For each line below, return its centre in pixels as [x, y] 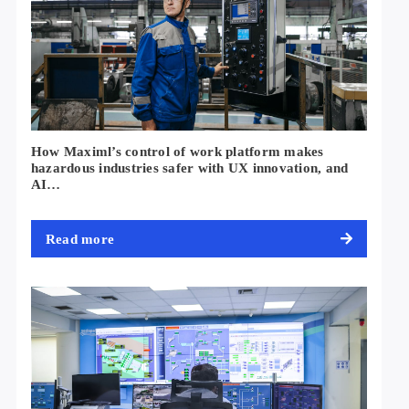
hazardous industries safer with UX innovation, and [189, 168]
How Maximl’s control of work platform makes [177, 152]
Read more [80, 239]
